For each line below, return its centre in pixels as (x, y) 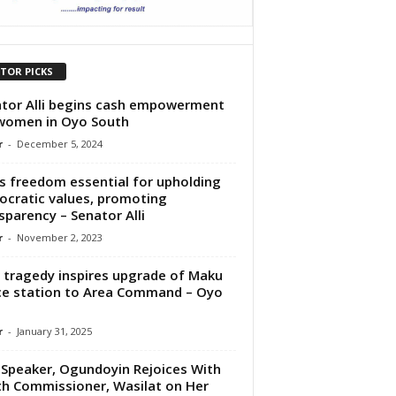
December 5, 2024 (59, 143)
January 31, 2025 (54, 331)
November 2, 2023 (59, 237)
